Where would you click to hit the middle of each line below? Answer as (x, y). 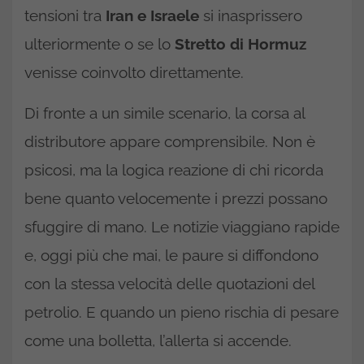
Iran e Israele (152, 15)
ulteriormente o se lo (100, 43)
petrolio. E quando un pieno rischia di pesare (182, 312)
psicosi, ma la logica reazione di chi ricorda (174, 169)
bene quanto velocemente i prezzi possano (176, 198)
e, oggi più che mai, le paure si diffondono (171, 255)
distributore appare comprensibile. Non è (170, 141)
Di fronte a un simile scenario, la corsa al (165, 113)
